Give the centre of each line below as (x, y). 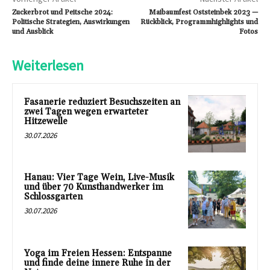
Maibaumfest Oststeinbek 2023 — (203, 12)
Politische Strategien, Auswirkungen (71, 22)
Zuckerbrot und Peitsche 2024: (62, 12)
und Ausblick (33, 31)
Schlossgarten (53, 197)
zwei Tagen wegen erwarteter (86, 111)
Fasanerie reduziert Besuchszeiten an (102, 102)
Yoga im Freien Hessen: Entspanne (98, 254)
